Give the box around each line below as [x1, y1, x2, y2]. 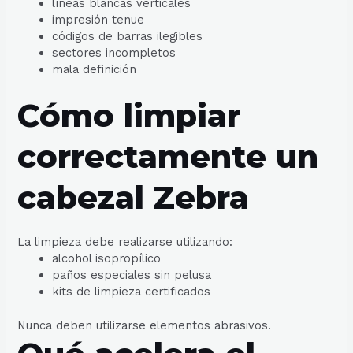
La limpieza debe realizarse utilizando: [17, 235, 233, 250]
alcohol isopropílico [52, 251, 162, 266]
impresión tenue [52, 13, 145, 28]
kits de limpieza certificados [52, 284, 211, 299]
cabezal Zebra [17, 178, 250, 217]
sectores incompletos [52, 46, 176, 61]
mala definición [52, 62, 137, 77]
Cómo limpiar [17, 96, 241, 136]
